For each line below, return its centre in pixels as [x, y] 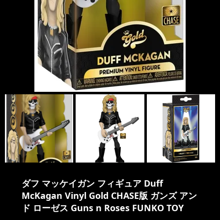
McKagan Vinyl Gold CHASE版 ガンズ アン [109, 196]
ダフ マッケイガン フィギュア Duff [92, 183]
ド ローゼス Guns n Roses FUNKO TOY [103, 208]
